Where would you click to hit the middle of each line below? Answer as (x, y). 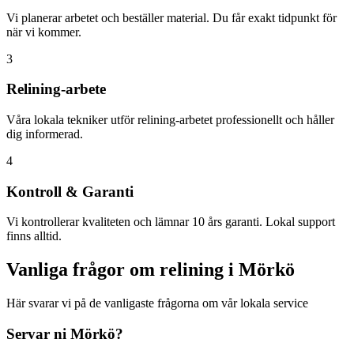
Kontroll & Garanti (70, 191)
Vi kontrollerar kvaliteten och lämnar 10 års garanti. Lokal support (171, 222)
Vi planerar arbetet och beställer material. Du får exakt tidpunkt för (171, 17)
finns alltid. (34, 236)
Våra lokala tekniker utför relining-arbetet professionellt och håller (170, 119)
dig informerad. (45, 134)
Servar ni (38, 333)
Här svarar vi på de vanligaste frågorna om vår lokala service (157, 303)
